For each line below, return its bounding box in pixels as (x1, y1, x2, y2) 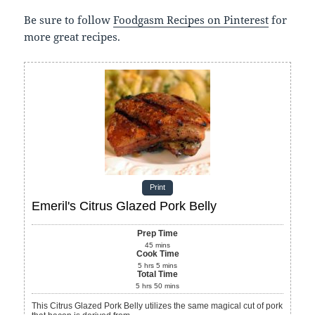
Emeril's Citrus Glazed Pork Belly (32, 199, 217, 214)
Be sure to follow (24, 13, 114, 27)
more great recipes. (24, 30, 121, 44)
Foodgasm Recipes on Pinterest (113, 13, 269, 27)
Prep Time (137, 229, 178, 239)
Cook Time (136, 249, 179, 259)
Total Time (137, 269, 178, 280)
